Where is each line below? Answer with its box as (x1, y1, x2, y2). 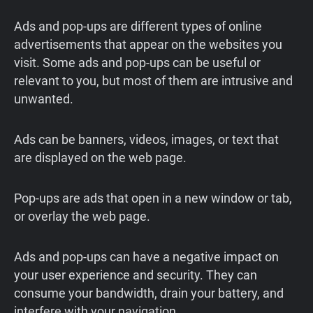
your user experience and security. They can (14, 268, 257, 283)
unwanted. (14, 92, 73, 107)
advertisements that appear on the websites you (14, 37, 282, 52)
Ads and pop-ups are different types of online (14, 19, 262, 34)
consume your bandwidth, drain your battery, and (14, 286, 284, 301)
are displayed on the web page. (14, 150, 187, 166)
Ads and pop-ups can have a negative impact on (14, 249, 279, 265)
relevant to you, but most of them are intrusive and (14, 73, 293, 89)
